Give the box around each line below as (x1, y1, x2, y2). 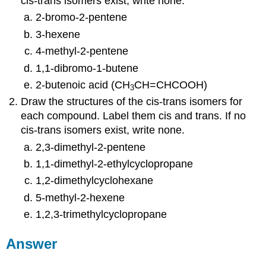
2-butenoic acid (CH (35, 78, 130, 91)
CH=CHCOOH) (134, 78, 207, 91)
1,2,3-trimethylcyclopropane (35, 208, 167, 221)
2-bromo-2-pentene (35, 11, 127, 24)
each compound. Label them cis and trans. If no (21, 110, 246, 122)
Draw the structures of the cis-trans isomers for (21, 96, 243, 108)
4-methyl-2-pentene (35, 45, 128, 58)
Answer (6, 236, 58, 252)
